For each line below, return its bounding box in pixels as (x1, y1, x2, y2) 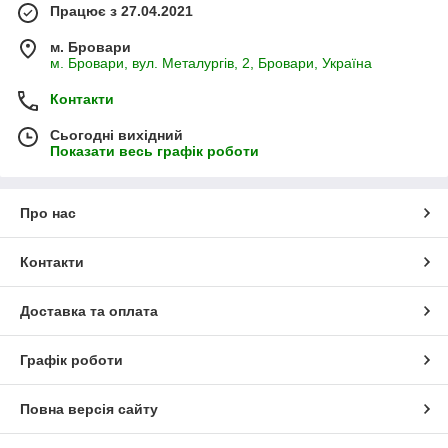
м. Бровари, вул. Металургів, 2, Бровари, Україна (50, 55, 372, 72)
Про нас (20, 205, 76, 222)
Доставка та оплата (20, 303, 158, 320)
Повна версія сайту (20, 401, 158, 418)
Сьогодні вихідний (50, 127, 183, 144)
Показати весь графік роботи (50, 143, 259, 160)
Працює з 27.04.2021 (50, 3, 193, 20)
